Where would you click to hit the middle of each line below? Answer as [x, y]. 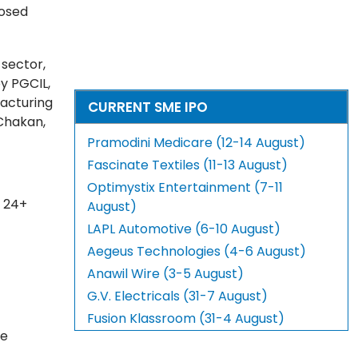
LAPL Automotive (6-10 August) [184, 229]
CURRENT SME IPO [148, 107]
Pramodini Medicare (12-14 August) [197, 143]
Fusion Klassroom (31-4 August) [186, 319]
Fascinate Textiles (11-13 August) [188, 165]
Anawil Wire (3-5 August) [166, 274]
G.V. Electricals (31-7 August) [178, 296]
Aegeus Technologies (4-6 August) [197, 252]
